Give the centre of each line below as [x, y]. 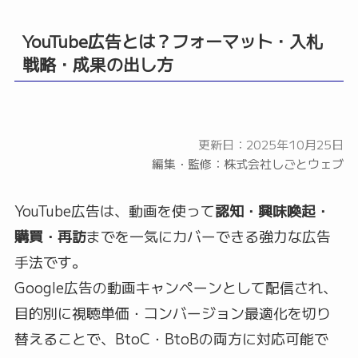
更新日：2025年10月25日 [271, 145]
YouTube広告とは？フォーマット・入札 [173, 41]
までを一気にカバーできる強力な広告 [208, 236]
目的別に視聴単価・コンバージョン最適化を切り [172, 313]
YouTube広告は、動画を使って [114, 211]
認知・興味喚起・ [272, 211]
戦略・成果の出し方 [98, 64]
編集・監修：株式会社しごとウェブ [248, 164]
